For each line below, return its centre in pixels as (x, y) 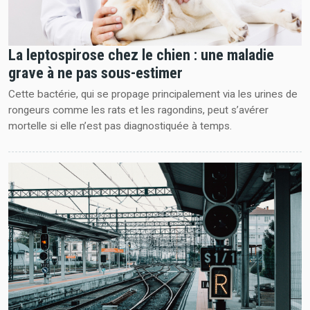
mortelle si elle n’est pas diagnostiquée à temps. (120, 126)
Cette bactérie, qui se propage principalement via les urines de (153, 94)
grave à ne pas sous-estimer (95, 73)
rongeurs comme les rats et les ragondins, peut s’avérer (138, 110)
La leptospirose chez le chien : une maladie (141, 55)
